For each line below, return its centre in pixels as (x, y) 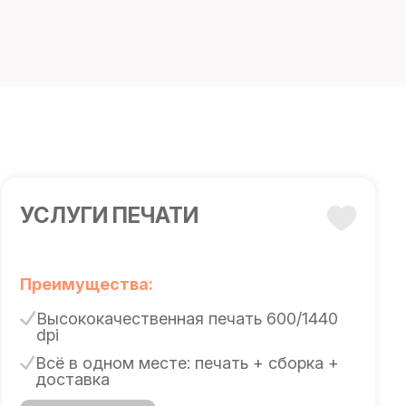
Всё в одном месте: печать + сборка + (188, 363)
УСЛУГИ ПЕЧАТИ (110, 215)
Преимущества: (87, 284)
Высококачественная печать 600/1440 (187, 319)
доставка (73, 379)
